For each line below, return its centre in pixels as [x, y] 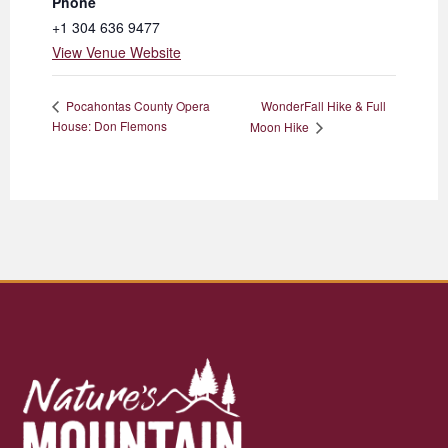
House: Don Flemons [109, 126]
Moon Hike [280, 127]
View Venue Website [116, 52]
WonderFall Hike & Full [323, 105]
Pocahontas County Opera [136, 106]
